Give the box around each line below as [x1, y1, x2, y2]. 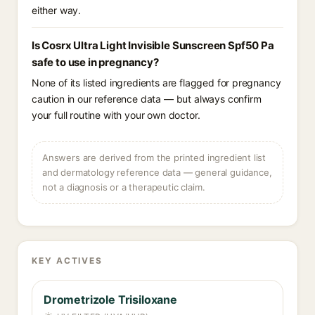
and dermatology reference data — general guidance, [42, 167, 272, 178]
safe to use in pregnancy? [32, 56, 159, 69]
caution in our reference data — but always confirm [32, 93, 262, 105]
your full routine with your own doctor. [32, 109, 200, 121]
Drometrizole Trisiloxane [44, 292, 177, 307]
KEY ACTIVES [32, 255, 103, 266]
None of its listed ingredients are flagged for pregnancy [32, 77, 281, 89]
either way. [32, 4, 82, 16]
